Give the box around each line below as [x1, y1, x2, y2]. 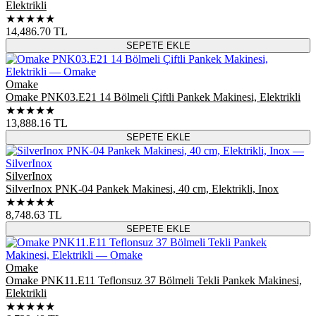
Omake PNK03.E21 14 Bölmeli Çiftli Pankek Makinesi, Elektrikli [6, 90, 300, 103]
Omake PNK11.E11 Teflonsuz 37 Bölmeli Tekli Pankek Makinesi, [6, 274, 302, 286]
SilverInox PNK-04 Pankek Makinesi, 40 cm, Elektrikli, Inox [6, 182, 279, 195]
